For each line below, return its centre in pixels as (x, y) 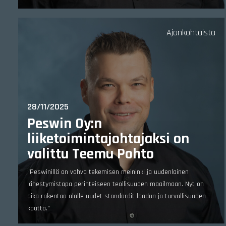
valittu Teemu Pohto (91, 154)
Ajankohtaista (191, 33)
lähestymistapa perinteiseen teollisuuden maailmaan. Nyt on (116, 184)
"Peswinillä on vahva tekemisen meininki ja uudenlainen (108, 172)
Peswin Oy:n (65, 124)
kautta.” (39, 208)
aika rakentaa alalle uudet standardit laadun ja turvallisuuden (117, 196)
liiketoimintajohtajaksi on (108, 139)
